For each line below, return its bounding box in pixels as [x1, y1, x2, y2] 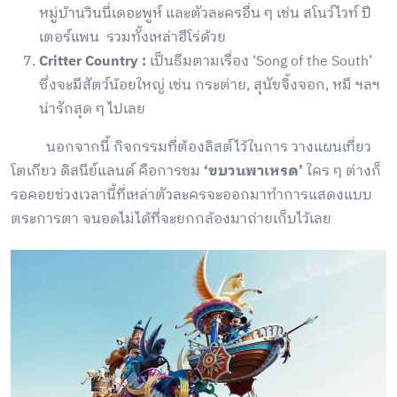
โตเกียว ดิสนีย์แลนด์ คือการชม [11, 160, 204, 184]
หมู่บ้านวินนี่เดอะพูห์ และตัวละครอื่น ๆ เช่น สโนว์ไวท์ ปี [39, 2, 371, 27]
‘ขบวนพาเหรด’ [204, 160, 303, 184]
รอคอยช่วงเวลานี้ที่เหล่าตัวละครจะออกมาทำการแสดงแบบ [11, 183, 372, 208]
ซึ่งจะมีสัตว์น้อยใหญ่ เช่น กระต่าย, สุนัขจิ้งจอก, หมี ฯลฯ [39, 74, 380, 98]
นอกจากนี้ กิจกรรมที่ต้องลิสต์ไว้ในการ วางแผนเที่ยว [11, 136, 371, 160]
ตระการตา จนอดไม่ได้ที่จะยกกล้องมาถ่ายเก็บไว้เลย [11, 207, 331, 232]
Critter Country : [39, 50, 146, 74]
